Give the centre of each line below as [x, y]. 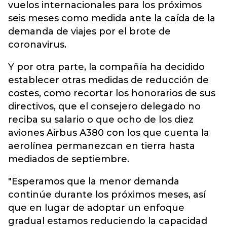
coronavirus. [37, 45]
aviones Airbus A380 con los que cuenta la [109, 133]
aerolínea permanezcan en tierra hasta [102, 146]
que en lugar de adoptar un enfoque [96, 208]
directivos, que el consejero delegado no [104, 106]
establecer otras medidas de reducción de [108, 80]
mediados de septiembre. [69, 159]
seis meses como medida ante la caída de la [112, 18]
